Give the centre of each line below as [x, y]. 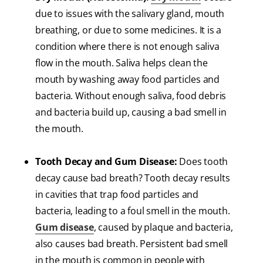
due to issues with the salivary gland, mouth [130, 14]
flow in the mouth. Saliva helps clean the [122, 63]
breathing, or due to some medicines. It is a [129, 30]
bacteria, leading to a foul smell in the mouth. [133, 211]
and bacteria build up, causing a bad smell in [131, 112]
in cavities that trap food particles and [117, 195]
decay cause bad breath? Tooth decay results [133, 178]
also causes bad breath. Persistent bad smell [132, 244]
